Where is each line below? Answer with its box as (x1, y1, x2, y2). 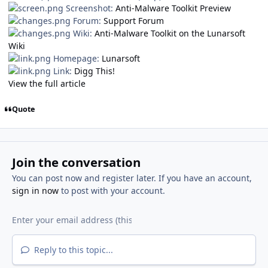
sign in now (11, 185, 59, 197)
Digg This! (74, 65, 115, 77)
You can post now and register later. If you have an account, (11, 172, 252, 184)
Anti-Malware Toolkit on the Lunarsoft (95, 28, 245, 39)
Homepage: (51, 53, 102, 65)
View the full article (8, 78, 86, 90)
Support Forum (103, 15, 164, 27)
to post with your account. (58, 185, 165, 197)
